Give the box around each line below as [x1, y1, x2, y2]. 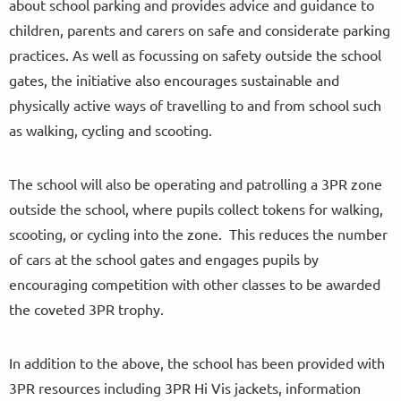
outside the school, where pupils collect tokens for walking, [9, 199, 383, 218]
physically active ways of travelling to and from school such [9, 95, 381, 114]
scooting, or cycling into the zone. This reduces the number [9, 224, 388, 243]
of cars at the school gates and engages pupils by [9, 249, 319, 268]
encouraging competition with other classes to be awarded [9, 274, 380, 293]
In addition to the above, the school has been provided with [9, 353, 385, 371]
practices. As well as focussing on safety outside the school [9, 45, 381, 64]
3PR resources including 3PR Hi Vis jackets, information [9, 378, 361, 397]
